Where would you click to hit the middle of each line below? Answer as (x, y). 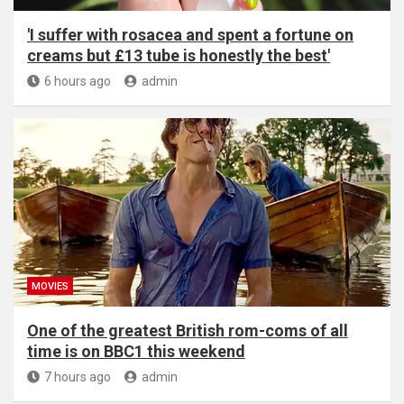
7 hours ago (78, 377)
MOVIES (50, 286)
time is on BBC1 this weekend (136, 351)
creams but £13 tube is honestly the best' (179, 55)
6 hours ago (78, 81)
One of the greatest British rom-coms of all (188, 331)
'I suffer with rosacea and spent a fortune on (190, 35)
